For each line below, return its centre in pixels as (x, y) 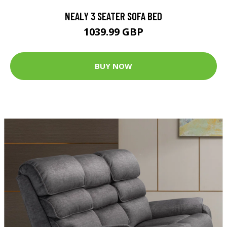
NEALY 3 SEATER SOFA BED (113, 16)
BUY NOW (113, 66)
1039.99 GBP (113, 31)
